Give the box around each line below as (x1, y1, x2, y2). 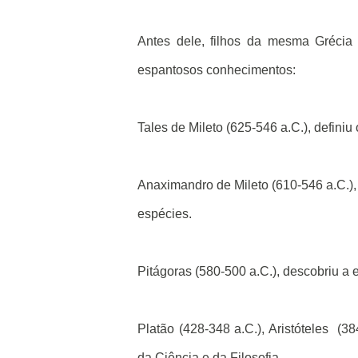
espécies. (137, 207, 192, 221)
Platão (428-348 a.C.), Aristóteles (137, 322, 328, 336)
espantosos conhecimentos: (137, 63, 296, 77)
